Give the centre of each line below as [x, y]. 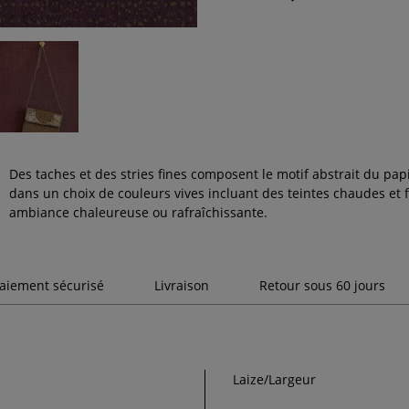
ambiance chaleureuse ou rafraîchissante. [139, 213]
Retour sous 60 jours [322, 286]
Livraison [182, 286]
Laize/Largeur [274, 380]
